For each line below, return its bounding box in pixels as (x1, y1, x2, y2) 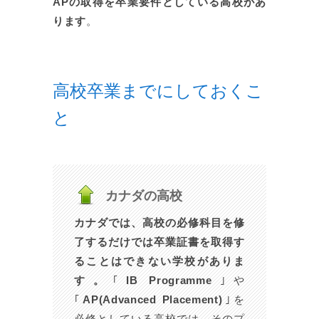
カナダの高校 (105, 189, 182, 203)
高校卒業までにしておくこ (53, 81, 263, 100)
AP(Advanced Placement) (83, 293, 223, 306)
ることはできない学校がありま (74, 255, 245, 268)
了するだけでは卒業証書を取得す (74, 236, 245, 249)
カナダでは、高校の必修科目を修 (74, 216, 245, 229)
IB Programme (126, 274, 212, 287)
